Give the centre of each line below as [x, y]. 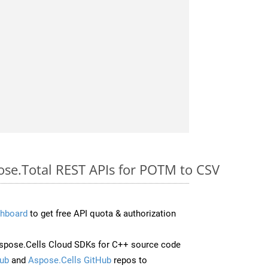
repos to [129, 260]
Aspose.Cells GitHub [70, 260]
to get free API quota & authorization [102, 213]
